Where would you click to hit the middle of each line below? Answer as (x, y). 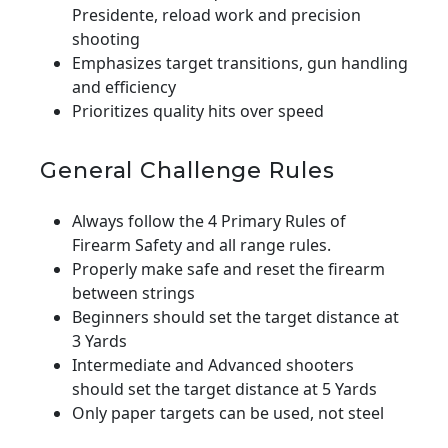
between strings (133, 292)
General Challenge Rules (187, 170)
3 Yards (99, 340)
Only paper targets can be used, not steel (228, 412)
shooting (106, 38)
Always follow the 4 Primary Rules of (209, 220)
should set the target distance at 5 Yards (224, 388)
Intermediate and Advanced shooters (213, 364)
